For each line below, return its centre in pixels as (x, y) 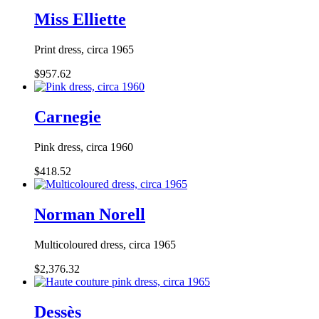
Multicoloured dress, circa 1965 (105, 245)
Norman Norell (90, 215)
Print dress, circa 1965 (84, 50)
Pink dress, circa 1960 (84, 147)
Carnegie (68, 117)
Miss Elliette (80, 20)
